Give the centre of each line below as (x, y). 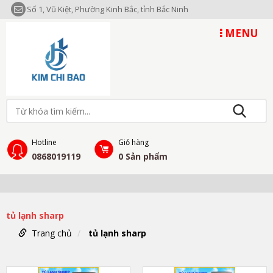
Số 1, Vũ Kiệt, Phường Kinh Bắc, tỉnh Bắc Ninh (108, 9)
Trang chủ (52, 233)
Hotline (44, 143)
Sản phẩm (147, 157)
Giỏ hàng (133, 143)
